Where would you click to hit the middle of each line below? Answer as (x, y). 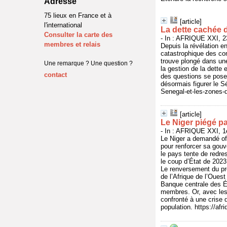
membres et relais (72, 44)
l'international (63, 25)
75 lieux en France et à (78, 15)
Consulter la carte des (78, 35)
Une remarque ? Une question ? (88, 63)
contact (55, 75)
